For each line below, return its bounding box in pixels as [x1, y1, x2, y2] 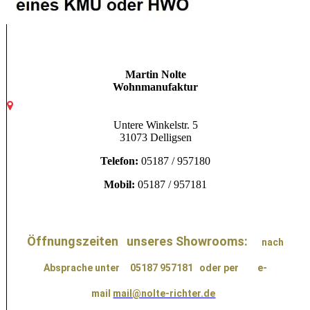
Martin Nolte [125, 68, 186, 80]
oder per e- [199, 262, 268, 273]
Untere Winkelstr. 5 [113, 118, 198, 131]
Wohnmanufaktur [113, 80, 199, 93]
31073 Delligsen [119, 131, 192, 143]
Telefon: [100, 154, 142, 167]
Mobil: [104, 178, 138, 190]
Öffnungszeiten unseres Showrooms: [27, 233, 262, 248]
